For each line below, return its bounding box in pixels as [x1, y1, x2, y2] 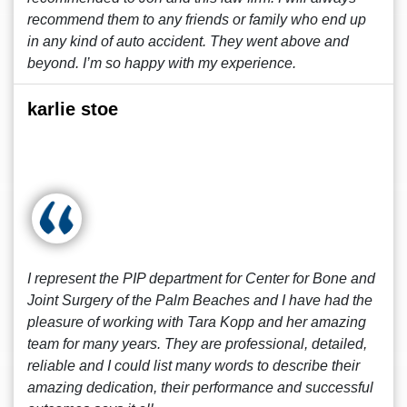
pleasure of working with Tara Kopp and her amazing [27, 314, 366, 330]
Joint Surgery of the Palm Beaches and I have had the [27, 293, 372, 308]
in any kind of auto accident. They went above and [27, 34, 349, 49]
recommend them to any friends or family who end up [27, 12, 366, 27]
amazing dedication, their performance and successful [27, 380, 373, 395]
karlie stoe [27, 99, 118, 119]
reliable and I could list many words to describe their [27, 358, 360, 373]
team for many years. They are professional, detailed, [27, 336, 367, 352]
